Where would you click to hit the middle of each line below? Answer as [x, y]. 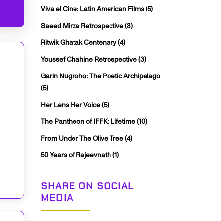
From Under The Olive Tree [83, 139]
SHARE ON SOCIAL [87, 186]
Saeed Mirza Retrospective [83, 26]
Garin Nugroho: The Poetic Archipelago [101, 76]
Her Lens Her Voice [71, 105]
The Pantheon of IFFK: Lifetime [89, 122]
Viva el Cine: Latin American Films [93, 9]
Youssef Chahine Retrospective [90, 60]
